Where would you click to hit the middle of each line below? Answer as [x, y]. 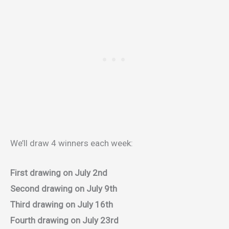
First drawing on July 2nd [59, 173]
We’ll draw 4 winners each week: [72, 143]
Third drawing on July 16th [62, 205]
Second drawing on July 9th [64, 189]
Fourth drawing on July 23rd [64, 221]
